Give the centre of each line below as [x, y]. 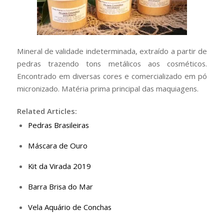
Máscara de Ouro [57, 145]
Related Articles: [47, 111]
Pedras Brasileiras [58, 125]
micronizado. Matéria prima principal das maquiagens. [107, 88]
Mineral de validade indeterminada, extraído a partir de [112, 51]
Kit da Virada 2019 [59, 166]
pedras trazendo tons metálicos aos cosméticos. [112, 63]
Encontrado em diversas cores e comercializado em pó [112, 76]
